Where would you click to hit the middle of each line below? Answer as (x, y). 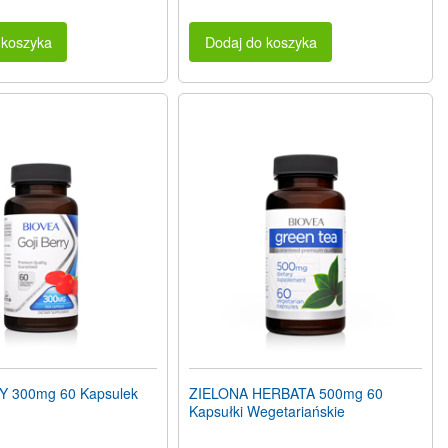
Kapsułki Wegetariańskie (267, 411)
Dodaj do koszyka (260, 42)
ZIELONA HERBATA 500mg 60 (286, 393)
